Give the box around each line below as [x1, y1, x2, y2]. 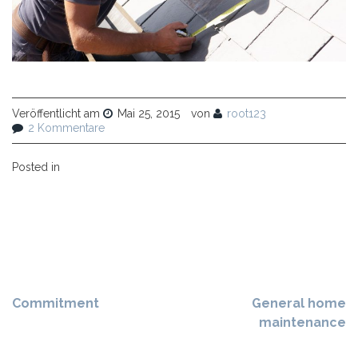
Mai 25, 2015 [117, 106, 180, 120]
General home [252, 295, 346, 311]
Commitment [12, 295, 99, 311]
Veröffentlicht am [12, 106, 103, 120]
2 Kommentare [28, 121, 105, 134]
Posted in [12, 160, 60, 173]
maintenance [259, 314, 346, 330]
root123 [227, 106, 266, 120]
